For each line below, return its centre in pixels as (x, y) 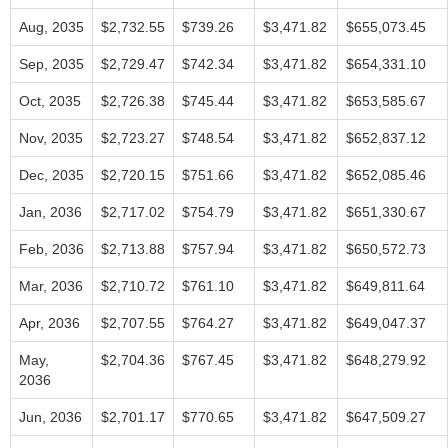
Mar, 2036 (51, 286)
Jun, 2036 (50, 417)
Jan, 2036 (50, 212)
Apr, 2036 (49, 323)
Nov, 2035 (51, 138)
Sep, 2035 (51, 64)
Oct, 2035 (50, 101)
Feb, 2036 (51, 249)
